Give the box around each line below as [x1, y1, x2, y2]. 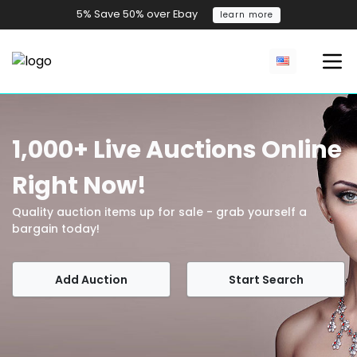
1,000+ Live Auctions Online [12, 132, 342, 167]
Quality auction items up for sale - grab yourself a [12, 203, 307, 220]
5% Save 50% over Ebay [76, 7, 198, 21]
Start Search [228, 271, 304, 288]
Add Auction [55, 271, 127, 288]
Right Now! [12, 168, 147, 202]
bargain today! [12, 220, 100, 237]
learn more [220, 8, 273, 21]
